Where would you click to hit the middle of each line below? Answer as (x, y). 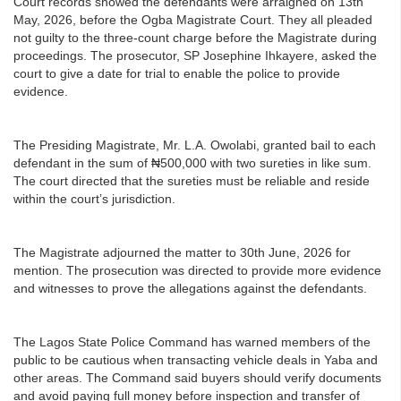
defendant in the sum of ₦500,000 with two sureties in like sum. (192, 162)
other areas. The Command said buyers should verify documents (197, 377)
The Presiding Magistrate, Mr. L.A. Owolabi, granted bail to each (195, 145)
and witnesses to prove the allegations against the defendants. (190, 288)
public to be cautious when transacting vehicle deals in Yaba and (196, 359)
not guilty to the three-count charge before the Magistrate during (195, 37)
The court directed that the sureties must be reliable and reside (192, 180)
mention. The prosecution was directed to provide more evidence (197, 270)
